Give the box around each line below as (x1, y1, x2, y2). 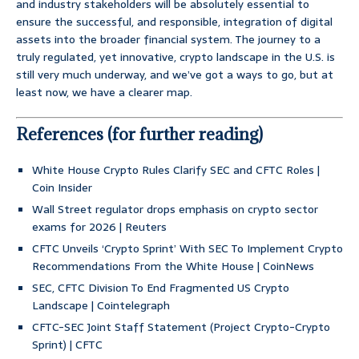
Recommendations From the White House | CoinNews (32, 257, 314, 276)
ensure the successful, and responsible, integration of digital (16, 13, 333, 31)
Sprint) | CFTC (32, 336, 103, 354)
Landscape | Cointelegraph (32, 296, 170, 315)
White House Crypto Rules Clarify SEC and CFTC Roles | (32, 161, 320, 179)
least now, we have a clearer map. (16, 83, 192, 102)
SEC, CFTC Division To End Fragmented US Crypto (32, 279, 289, 297)
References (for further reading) (16, 123, 263, 146)
